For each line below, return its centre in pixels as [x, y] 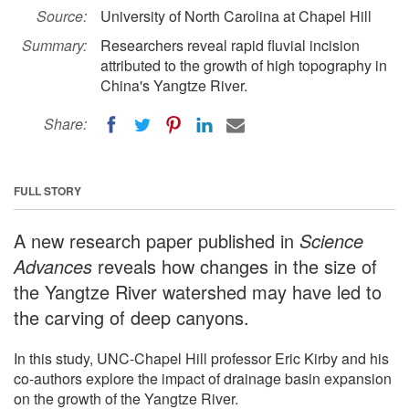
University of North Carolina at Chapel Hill [236, 16]
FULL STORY [47, 190]
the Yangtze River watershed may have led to [198, 291]
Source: [62, 16]
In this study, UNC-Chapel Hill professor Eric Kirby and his [201, 358]
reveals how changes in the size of [235, 266]
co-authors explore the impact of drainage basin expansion [203, 378]
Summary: [54, 45]
